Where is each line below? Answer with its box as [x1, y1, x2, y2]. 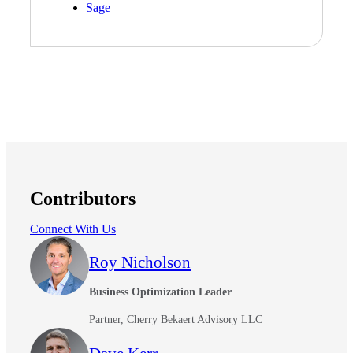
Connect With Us [30, 222, 116, 236]
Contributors [30, 188, 136, 210]
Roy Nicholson [89, 253, 191, 273]
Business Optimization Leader [89, 286, 232, 299]
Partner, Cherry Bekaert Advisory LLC [89, 314, 262, 326]
